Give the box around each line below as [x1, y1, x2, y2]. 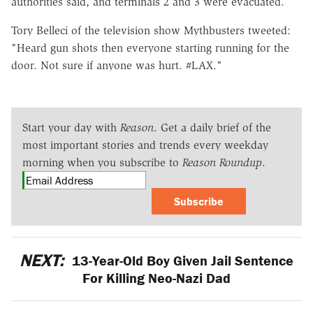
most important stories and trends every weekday [22, 138, 268, 152]
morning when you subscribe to [22, 155, 182, 169]
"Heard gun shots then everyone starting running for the [11, 41, 289, 54]
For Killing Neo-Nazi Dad [82, 268, 231, 286]
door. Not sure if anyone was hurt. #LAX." [11, 58, 222, 72]
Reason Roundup [182, 155, 262, 169]
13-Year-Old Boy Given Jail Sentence [68, 251, 293, 269]
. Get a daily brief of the [154, 120, 271, 134]
